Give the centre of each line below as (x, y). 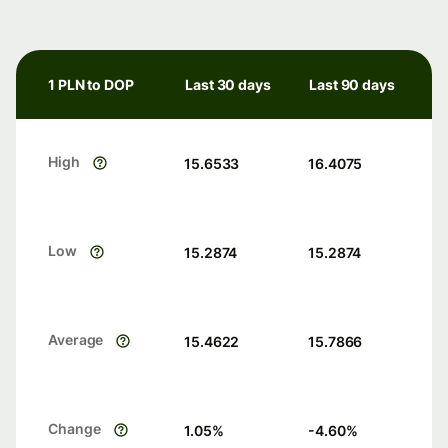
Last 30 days (228, 85)
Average (76, 340)
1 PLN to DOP (91, 85)
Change (74, 429)
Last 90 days (352, 85)
